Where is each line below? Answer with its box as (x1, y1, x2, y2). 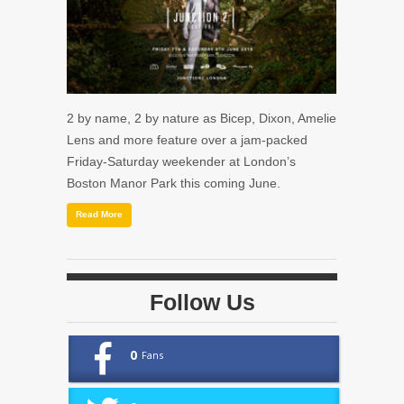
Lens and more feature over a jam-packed (67, 132, 308, 147)
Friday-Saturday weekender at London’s (67, 153, 296, 169)
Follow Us (149, 289, 255, 315)
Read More (76, 208, 123, 219)
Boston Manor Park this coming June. (67, 175, 280, 190)
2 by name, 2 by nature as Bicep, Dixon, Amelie (67, 110, 336, 125)
